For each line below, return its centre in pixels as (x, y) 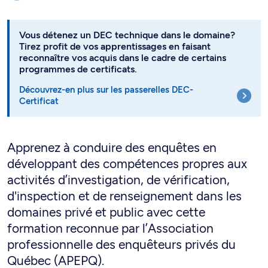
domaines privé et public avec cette (106, 185)
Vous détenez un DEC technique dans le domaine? (127, 7)
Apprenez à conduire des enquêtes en (112, 120)
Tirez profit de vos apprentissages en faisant (115, 19)
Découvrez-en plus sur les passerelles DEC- (106, 62)
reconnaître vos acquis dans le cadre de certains (123, 30)
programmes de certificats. (78, 42)
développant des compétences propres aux (127, 136)
